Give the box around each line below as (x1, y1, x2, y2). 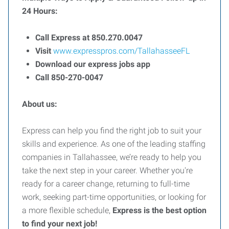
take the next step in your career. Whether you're (22, 166, 193, 175)
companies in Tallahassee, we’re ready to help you (22, 152, 201, 162)
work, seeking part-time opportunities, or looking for (22, 192, 206, 202)
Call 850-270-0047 (35, 73, 103, 82)
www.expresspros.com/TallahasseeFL (53, 46, 190, 56)
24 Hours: (22, 6, 58, 16)
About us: (22, 99, 57, 109)
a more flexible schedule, (22, 205, 112, 215)
